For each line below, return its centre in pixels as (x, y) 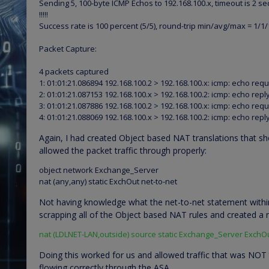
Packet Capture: (68, 48)
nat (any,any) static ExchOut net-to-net (108, 181)
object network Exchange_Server (99, 170)
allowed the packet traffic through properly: (123, 150)
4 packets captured (74, 71)
